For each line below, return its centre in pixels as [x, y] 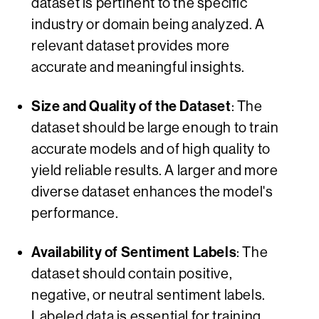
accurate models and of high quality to [151, 150]
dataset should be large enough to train [155, 128]
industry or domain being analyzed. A [148, 25]
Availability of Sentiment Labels [134, 252]
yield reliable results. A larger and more [155, 171]
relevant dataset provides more [131, 46]
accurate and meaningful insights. [138, 68]
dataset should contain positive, [132, 274]
